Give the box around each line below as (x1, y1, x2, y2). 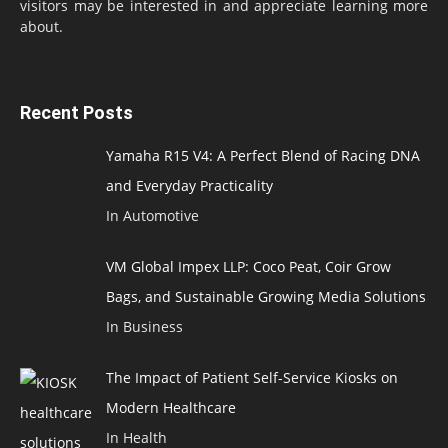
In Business (105, 317, 183, 337)
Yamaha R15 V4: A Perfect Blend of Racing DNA (105, 146, 420, 166)
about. (20, 17, 63, 37)
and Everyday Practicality (105, 176, 273, 196)
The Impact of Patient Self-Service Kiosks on (105, 368, 398, 388)
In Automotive (105, 206, 199, 226)
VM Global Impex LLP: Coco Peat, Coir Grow (105, 257, 391, 277)
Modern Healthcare (105, 398, 236, 418)
